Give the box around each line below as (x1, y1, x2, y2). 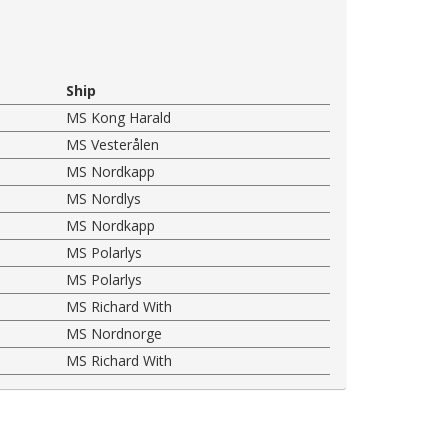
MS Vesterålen (66, 134, 160, 154)
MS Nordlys (66, 188, 142, 208)
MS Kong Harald (66, 107, 172, 127)
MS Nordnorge (66, 323, 163, 343)
